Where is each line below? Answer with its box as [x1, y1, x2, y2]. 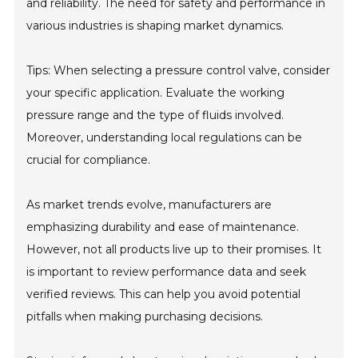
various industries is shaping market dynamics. [26, 18, 284, 34]
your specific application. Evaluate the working [26, 86, 285, 101]
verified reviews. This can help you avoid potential [26, 287, 301, 302]
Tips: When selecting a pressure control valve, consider [26, 63, 331, 78]
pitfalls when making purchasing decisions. [26, 309, 264, 324]
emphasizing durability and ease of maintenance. [26, 220, 300, 235]
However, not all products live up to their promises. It [26, 242, 322, 257]
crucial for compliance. [26, 153, 151, 168]
